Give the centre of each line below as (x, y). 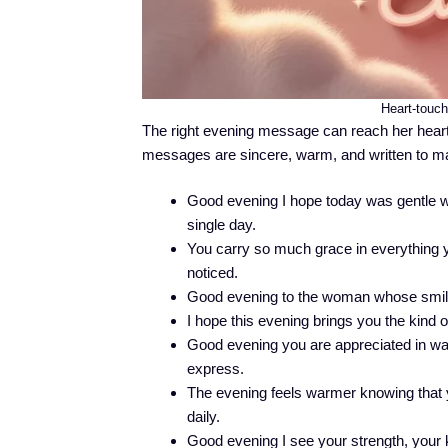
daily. (203, 417)
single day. (221, 225)
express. (215, 369)
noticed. (212, 273)
